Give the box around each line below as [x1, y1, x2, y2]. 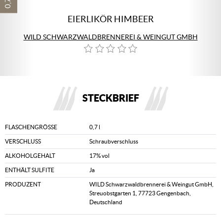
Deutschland [89, 199, 123, 205]
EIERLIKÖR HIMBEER [67, 14, 154, 24]
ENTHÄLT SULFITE [5, 167, 54, 173]
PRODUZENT [5, 181, 41, 187]
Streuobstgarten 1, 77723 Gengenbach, [89, 190, 191, 196]
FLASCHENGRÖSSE [5, 124, 54, 130]
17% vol [89, 152, 110, 159]
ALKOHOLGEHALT [5, 152, 55, 159]
